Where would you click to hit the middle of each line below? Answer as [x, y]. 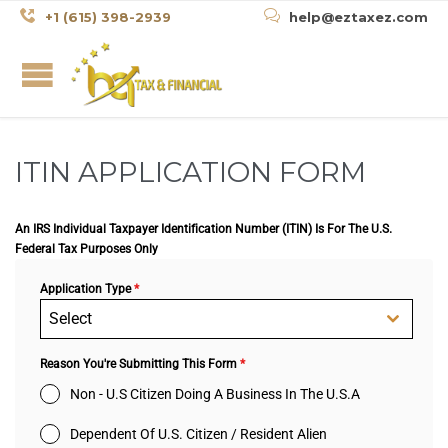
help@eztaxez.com [358, 17]
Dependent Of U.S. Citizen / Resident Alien [198, 433]
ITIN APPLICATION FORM [190, 171]
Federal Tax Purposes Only [86, 248]
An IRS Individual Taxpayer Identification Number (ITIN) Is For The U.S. [203, 228]
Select [70, 318]
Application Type [87, 288]
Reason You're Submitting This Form [140, 363]
